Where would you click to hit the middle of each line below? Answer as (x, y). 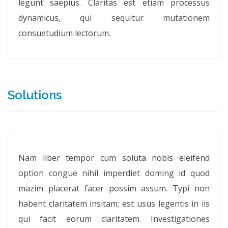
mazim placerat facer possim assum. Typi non (114, 188)
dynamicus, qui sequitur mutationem (114, 18)
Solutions (35, 95)
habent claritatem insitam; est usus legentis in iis (114, 204)
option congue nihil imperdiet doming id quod (114, 173)
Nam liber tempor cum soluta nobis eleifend (114, 158)
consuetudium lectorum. (64, 33)
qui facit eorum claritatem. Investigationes (114, 219)
